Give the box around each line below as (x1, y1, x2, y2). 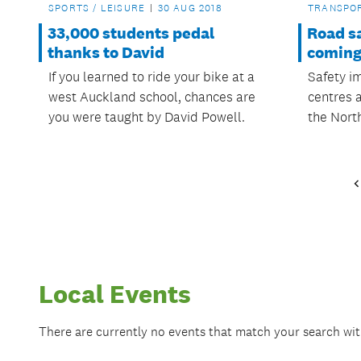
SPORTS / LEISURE (48, 2, 146, 15)
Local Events (39, 279, 191, 310)
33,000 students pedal (48, 23, 214, 44)
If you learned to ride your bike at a (48, 68, 255, 85)
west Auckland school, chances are (48, 89, 255, 106)
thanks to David (48, 43, 164, 63)
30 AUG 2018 (157, 2, 222, 15)
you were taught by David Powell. (48, 109, 245, 126)
